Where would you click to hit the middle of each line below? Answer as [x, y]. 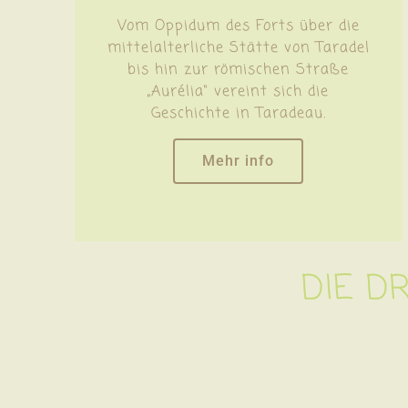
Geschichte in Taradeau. [238, 113]
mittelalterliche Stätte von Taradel [238, 48]
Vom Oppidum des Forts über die [238, 26]
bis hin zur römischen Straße [239, 70]
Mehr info [239, 160]
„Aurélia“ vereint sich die [239, 92]
